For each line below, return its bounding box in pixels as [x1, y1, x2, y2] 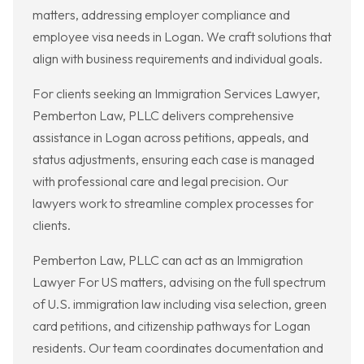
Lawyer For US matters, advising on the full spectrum [32, 274, 326, 291]
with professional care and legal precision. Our [32, 173, 288, 190]
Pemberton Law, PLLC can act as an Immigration [32, 252, 303, 269]
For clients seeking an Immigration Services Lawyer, [32, 85, 320, 102]
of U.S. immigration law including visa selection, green [32, 296, 327, 313]
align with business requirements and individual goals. [32, 50, 323, 67]
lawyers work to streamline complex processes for [32, 195, 314, 212]
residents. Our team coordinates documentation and [32, 340, 323, 357]
